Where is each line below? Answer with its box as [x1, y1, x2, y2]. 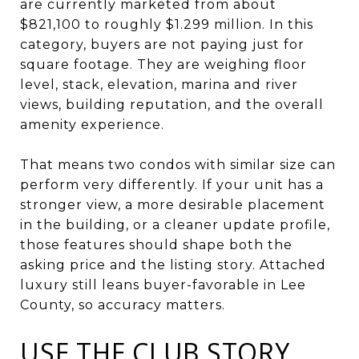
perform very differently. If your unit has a [20, 176, 324, 192]
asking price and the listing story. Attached [20, 256, 326, 272]
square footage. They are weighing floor [20, 56, 307, 72]
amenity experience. [20, 116, 164, 132]
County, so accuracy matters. [20, 296, 225, 313]
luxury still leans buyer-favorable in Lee [20, 276, 306, 292]
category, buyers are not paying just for [20, 36, 305, 52]
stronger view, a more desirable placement [20, 196, 325, 212]
